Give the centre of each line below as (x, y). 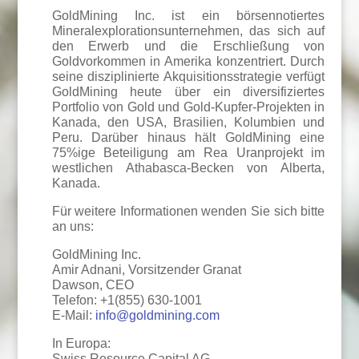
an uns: (73, 226)
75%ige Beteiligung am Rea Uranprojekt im (188, 153)
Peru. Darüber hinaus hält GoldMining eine (188, 137)
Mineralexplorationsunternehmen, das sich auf (188, 31)
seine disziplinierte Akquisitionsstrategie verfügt (188, 77)
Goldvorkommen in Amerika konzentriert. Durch (188, 61)
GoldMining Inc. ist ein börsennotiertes (188, 16)
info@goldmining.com (157, 315)
